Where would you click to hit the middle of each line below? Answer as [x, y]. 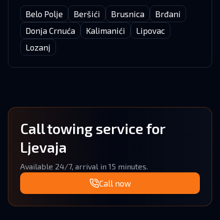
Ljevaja [43, 147]
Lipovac [151, 30]
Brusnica [128, 14]
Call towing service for [93, 128]
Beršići [87, 14]
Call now [115, 183]
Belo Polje [44, 14]
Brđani [168, 14]
